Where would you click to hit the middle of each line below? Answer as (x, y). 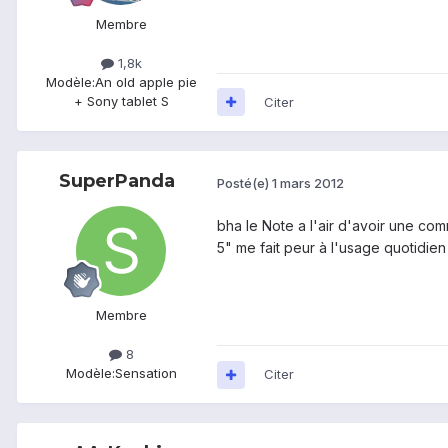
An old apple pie (145, 81)
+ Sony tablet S (121, 100)
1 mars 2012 (308, 182)
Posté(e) (244, 182)
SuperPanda (117, 180)
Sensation (145, 373)
